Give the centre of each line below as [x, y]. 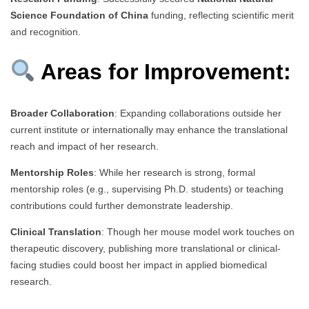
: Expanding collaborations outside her [198, 113]
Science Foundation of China [79, 15]
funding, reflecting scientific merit [221, 15]
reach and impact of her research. [84, 146]
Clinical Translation [56, 231]
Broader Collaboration [62, 113]
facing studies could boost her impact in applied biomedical [139, 265]
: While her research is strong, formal [175, 172]
